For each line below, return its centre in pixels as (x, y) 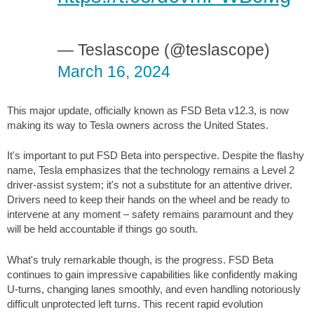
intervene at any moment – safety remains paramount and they (150, 214)
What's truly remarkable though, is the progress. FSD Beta (140, 259)
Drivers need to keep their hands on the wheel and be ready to (148, 200)
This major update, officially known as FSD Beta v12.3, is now (148, 110)
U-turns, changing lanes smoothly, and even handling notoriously (154, 289)
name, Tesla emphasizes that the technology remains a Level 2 (151, 170)
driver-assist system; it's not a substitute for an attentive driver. (150, 185)
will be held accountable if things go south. (102, 229)
